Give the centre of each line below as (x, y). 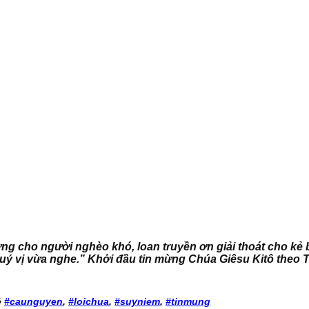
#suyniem (137, 301)
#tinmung (188, 301)
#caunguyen (33, 301)
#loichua (89, 301)
